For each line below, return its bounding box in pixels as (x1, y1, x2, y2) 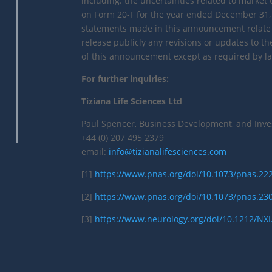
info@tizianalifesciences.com (109, 146, 227, 158)
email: (81, 146, 109, 158)
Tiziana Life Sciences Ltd (81, 95, 183, 107)
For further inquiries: (81, 73, 169, 85)
